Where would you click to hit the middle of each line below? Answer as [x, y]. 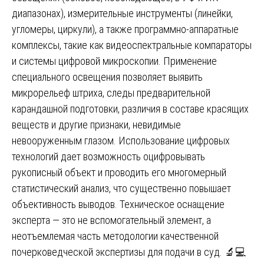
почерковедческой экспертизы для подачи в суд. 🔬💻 [129, 252]
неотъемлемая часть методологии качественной [115, 236]
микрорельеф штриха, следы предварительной [111, 93]
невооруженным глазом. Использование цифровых [121, 140]
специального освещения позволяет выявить [107, 77]
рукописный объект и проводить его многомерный [119, 172]
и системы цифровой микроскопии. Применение [114, 61]
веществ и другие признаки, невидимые [96, 124]
